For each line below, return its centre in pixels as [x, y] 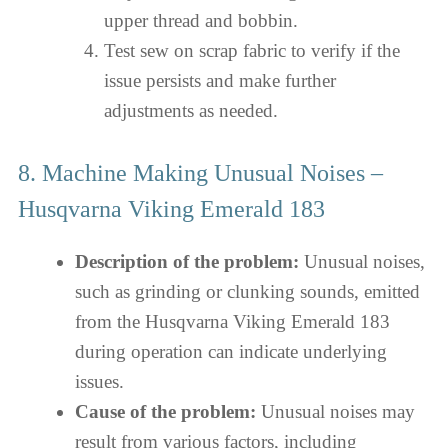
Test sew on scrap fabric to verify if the [251, 50]
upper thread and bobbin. [200, 20]
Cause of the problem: [165, 411]
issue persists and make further [219, 80]
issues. [99, 381]
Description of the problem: [187, 261]
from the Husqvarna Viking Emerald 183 [232, 321]
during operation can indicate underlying [231, 351]
